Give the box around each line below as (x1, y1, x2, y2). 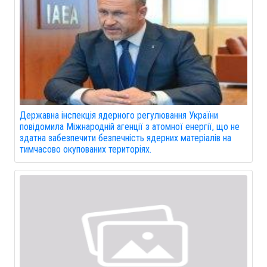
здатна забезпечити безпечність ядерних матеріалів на (20, 132, 231, 144)
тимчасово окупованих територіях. (20, 143, 151, 155)
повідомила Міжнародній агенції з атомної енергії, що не (20, 120, 240, 132)
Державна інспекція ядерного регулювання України (20, 109, 218, 121)
